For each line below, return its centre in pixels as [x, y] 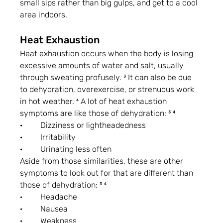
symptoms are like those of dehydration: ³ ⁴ [98, 113]
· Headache [49, 197]
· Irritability [48, 137]
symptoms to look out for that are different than [108, 173]
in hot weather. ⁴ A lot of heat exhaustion [95, 102]
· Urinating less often [66, 149]
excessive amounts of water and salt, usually [103, 66]
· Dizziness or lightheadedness [83, 125]
